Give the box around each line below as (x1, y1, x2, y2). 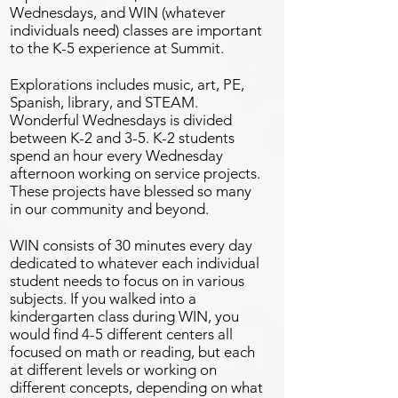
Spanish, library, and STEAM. (10, 93, 198, 111)
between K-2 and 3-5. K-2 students (10, 129, 235, 147)
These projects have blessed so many (10, 182, 251, 200)
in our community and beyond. (10, 200, 212, 218)
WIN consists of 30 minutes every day (10, 236, 252, 254)
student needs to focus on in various (10, 272, 244, 290)
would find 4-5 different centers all (10, 325, 233, 343)
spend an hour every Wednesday (10, 147, 223, 164)
